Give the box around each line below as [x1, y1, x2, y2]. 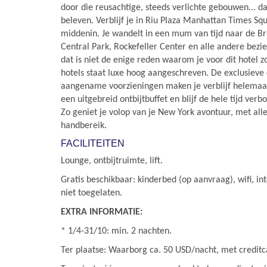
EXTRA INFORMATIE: [61, 207, 142, 217]
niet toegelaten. [61, 188, 122, 198]
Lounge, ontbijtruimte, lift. [61, 156, 163, 166]
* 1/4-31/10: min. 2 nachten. [61, 226, 172, 236]
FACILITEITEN [61, 138, 125, 148]
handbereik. [61, 121, 107, 131]
